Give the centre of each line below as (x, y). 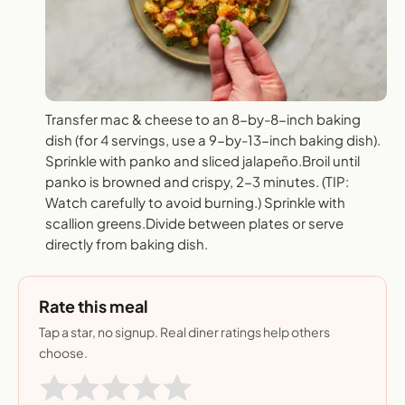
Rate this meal (94, 306)
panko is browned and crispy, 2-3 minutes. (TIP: (197, 182)
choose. (63, 353)
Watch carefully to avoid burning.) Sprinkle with (195, 202)
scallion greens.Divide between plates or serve (194, 223)
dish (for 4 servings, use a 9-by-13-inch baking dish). (213, 140)
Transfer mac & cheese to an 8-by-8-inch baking (203, 119)
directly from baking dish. (127, 244)
